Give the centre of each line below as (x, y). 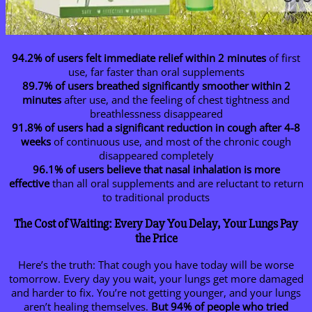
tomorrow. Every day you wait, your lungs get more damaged (156, 279)
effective (29, 183)
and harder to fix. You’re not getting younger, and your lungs (156, 293)
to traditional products (156, 197)
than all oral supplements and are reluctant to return (176, 183)
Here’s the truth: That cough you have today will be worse (156, 265)
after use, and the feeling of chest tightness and (175, 99)
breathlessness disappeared (156, 113)
